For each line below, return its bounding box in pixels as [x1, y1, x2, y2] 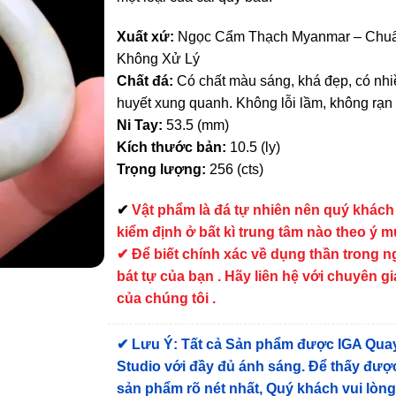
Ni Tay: [117, 118, 164, 133]
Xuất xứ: [117, 29, 175, 45]
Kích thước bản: [117, 140, 227, 156]
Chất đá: [117, 73, 174, 89]
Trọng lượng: [117, 162, 207, 178]
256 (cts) [206, 162, 264, 178]
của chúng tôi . [117, 291, 217, 307]
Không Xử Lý [117, 51, 201, 67]
